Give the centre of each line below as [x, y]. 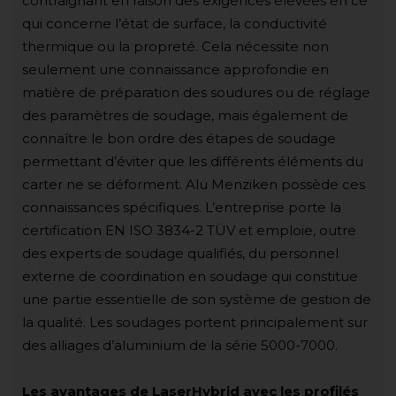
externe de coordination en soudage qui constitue [190, 276]
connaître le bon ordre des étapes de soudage [179, 138]
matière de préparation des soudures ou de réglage [196, 92]
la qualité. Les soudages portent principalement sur [195, 322]
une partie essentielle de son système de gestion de [197, 299]
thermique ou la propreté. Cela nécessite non [175, 46]
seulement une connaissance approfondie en [175, 69]
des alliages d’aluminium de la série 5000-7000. [180, 345]
